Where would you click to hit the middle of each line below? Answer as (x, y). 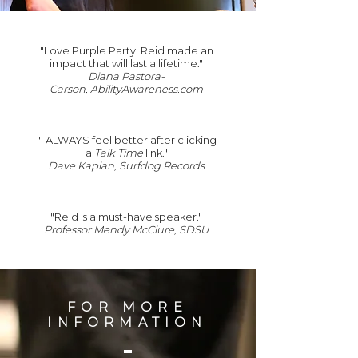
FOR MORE (127, 307)
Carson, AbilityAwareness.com (126, 89)
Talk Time (118, 153)
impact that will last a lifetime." (126, 63)
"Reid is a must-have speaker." (126, 217)
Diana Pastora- (126, 76)
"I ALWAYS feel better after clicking (126, 140)
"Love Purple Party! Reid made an (126, 50)
